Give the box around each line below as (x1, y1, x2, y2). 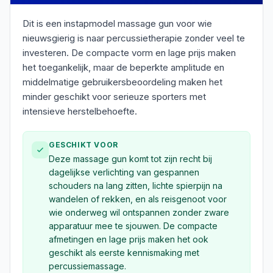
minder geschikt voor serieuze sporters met (23, 91, 206, 102)
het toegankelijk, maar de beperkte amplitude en (23, 62, 224, 73)
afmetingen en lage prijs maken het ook (49, 234, 208, 244)
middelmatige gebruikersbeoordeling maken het (23, 76, 222, 88)
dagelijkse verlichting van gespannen (49, 167, 199, 177)
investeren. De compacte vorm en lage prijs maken (23, 47, 236, 58)
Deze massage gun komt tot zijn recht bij (49, 154, 212, 164)
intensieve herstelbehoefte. (23, 105, 137, 117)
